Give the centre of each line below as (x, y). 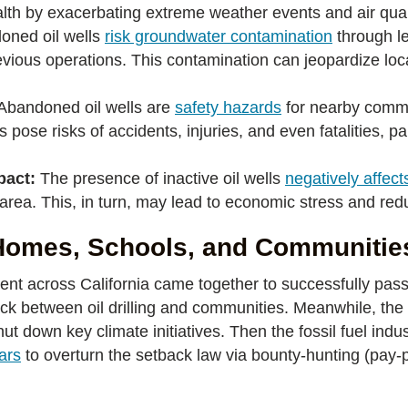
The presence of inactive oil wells (163, 178)
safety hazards (228, 107)
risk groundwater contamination (219, 36)
